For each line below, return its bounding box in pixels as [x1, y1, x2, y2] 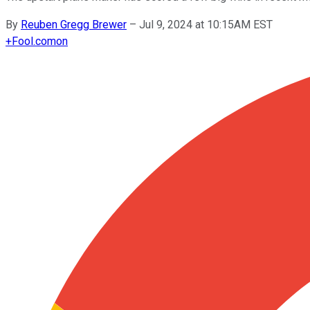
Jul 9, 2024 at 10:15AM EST [139, 17, 273, 31]
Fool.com [12, 34, 56, 48]
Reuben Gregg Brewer [21, 17, 127, 31]
